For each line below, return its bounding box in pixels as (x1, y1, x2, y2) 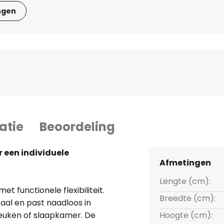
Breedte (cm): (159, 192, 215, 204)
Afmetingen (159, 157, 211, 169)
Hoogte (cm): (159, 209, 212, 221)
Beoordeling (39, 118, 115, 135)
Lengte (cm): (159, 175, 210, 187)
